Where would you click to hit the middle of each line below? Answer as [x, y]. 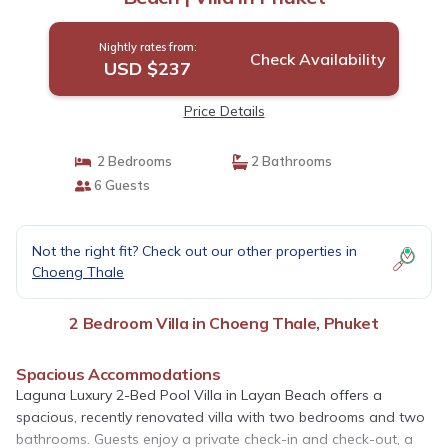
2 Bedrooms [131, 161]
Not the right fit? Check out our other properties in [194, 251]
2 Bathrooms [290, 161]
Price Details [224, 111]
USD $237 [148, 68]
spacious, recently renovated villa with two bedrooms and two [220, 417]
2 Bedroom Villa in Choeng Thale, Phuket [224, 323]
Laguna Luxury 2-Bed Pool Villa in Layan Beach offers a [199, 395]
